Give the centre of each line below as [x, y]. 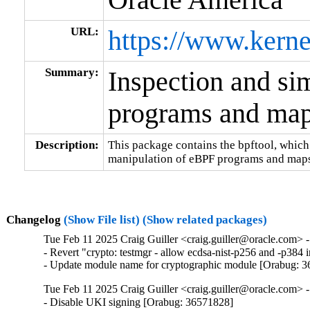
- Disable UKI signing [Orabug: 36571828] [139, 302]
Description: [67, 145]
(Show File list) [101, 219]
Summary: [72, 72]
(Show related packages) [204, 219]
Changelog [35, 219]
